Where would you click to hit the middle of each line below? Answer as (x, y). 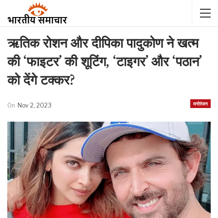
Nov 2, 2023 (35, 105)
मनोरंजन (200, 104)
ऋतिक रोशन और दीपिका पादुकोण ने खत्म (103, 43)
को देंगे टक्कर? (41, 80)
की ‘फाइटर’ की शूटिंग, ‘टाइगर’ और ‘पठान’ (104, 62)
